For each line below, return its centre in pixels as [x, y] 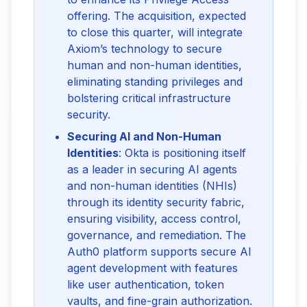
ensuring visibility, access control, [154, 219]
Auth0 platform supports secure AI [159, 251]
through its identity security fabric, [156, 202]
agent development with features [152, 268]
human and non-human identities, [155, 65]
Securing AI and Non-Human [144, 136]
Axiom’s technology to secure [145, 49]
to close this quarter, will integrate [155, 32]
